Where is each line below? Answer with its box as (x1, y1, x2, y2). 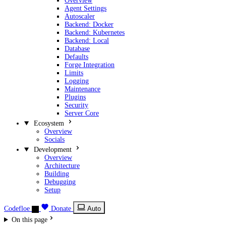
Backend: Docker (65, 21, 114, 28)
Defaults (65, 53, 88, 61)
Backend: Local (65, 37, 109, 44)
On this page (11, 216, 47, 223)
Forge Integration (65, 61, 115, 69)
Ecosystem (33, 120, 64, 127)
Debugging (44, 178, 76, 186)
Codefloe (4, 205, 30, 212)
